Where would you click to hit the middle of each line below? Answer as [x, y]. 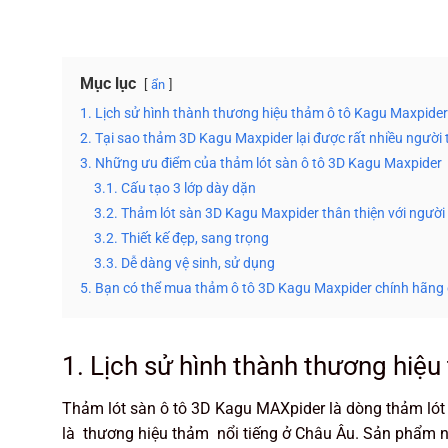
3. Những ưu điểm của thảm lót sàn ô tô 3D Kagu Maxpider [261, 163]
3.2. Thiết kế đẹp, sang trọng [181, 238]
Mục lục [108, 83]
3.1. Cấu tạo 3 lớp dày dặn [175, 188]
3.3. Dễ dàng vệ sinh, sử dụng [184, 263]
